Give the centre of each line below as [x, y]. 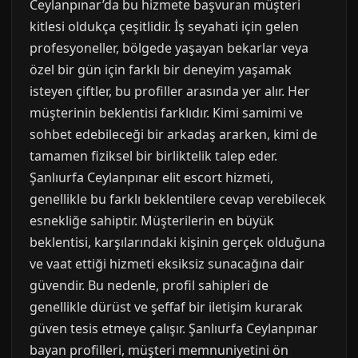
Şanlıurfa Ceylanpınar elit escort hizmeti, [151, 177]
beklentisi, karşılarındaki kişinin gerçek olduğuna [177, 242]
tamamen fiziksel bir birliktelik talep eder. [153, 156]
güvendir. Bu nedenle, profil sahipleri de [149, 285]
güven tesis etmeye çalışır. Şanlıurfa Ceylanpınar [174, 328]
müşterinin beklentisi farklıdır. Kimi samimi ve [166, 113]
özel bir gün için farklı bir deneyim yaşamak [161, 70]
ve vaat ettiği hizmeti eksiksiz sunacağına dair [167, 264]
